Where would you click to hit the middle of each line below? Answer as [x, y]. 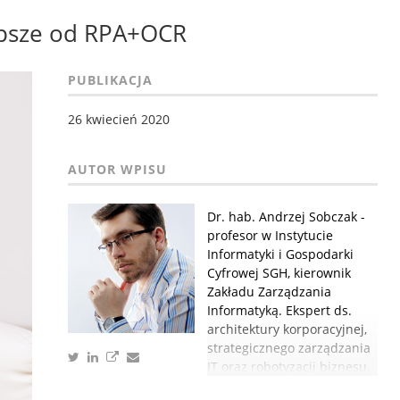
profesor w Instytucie [270, 235]
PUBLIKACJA [110, 80]
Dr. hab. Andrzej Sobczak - [286, 217]
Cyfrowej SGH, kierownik [279, 273]
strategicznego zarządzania [288, 348]
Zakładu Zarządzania [269, 292]
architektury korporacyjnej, [287, 329]
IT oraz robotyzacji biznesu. [288, 367]
